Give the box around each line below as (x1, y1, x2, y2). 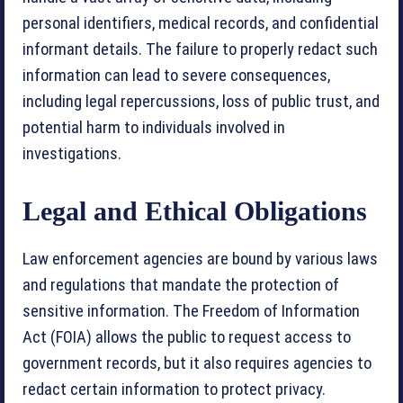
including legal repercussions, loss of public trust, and (22, 91, 380, 112)
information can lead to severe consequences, (22, 65, 330, 85)
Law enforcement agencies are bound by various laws (22, 248, 378, 269)
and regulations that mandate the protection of (22, 274, 339, 295)
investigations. (22, 143, 121, 164)
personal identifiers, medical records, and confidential (22, 13, 379, 33)
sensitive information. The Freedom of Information (22, 300, 360, 321)
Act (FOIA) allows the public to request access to (22, 327, 351, 347)
